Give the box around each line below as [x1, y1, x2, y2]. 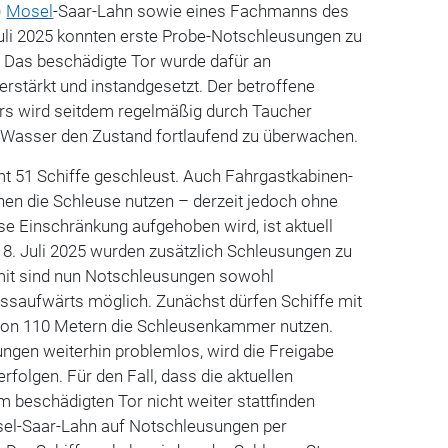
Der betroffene [207, 75, 316, 96]
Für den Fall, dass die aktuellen [67, 365, 294, 386]
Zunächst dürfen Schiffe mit [156, 290, 363, 311]
